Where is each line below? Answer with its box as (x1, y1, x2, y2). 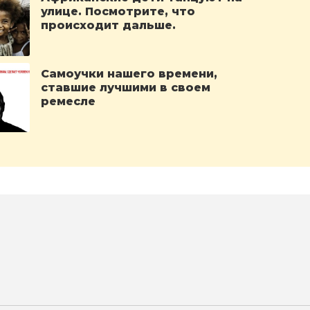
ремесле (41, 95, 96, 108)
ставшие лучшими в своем (41, 81, 211, 94)
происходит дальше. (41, 19, 176, 32)
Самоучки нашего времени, (41, 67, 218, 80)
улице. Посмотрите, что (41, 5, 196, 18)
